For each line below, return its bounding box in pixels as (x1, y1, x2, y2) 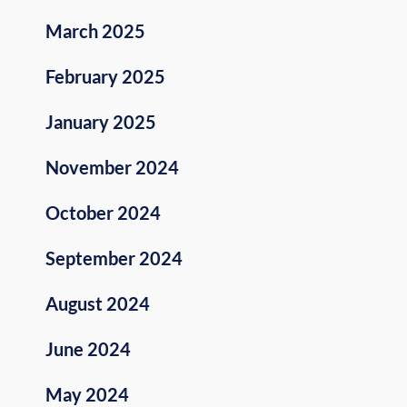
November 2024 (45, 156, 179, 179)
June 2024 (45, 338, 131, 361)
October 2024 (45, 202, 161, 224)
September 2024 (45, 247, 183, 270)
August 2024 (45, 293, 150, 315)
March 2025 (45, 20, 145, 43)
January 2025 (45, 111, 156, 134)
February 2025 (45, 65, 165, 88)
